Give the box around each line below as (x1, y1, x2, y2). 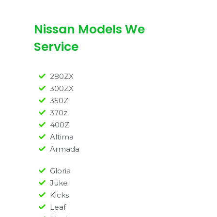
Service (34, 38, 78, 55)
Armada (49, 144, 79, 154)
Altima (49, 132, 74, 141)
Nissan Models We (34, 20, 145, 38)
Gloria (49, 166, 71, 175)
